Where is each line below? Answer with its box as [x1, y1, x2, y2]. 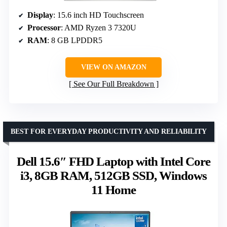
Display [27, 10, 53, 19]
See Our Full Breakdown [73, 79, 154, 88]
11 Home [91, 182, 136, 197]
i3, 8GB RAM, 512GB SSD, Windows [20, 168, 207, 182]
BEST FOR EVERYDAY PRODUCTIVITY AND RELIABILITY [11, 127, 207, 135]
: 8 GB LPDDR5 [47, 35, 102, 45]
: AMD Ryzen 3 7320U [61, 23, 136, 32]
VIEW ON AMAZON [81, 63, 146, 71]
